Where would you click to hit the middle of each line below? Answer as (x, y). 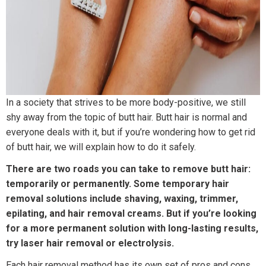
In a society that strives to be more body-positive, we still (126, 103)
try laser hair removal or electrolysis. (90, 243)
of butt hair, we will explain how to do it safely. (101, 147)
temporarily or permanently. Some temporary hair (118, 184)
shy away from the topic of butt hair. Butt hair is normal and (126, 118)
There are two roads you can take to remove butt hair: (128, 169)
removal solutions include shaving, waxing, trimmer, (122, 199)
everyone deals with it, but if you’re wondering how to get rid (131, 132)
